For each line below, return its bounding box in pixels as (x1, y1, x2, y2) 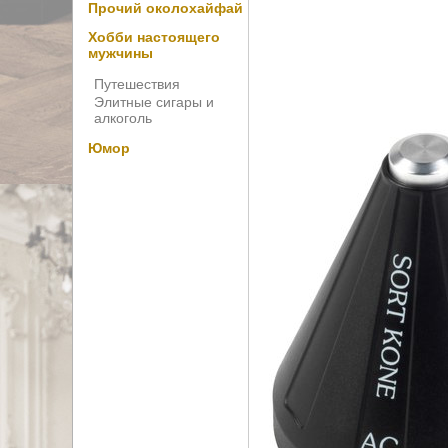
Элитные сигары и (94, 93, 214, 110)
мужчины (88, 45, 153, 62)
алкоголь (94, 109, 152, 126)
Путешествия (94, 75, 180, 92)
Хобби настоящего (88, 29, 220, 46)
